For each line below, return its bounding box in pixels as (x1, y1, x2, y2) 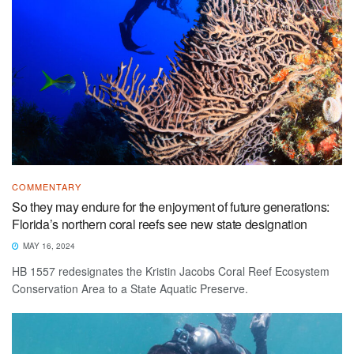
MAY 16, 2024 (21, 240, 75, 252)
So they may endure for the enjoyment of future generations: (12, 198, 330, 217)
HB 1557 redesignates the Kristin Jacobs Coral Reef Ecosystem (12, 263, 330, 280)
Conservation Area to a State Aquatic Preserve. (12, 281, 254, 297)
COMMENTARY (12, 180, 81, 194)
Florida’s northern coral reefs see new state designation (12, 215, 311, 234)
